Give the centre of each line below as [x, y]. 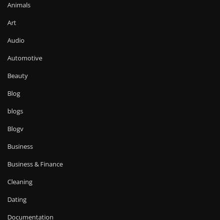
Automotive [25, 58]
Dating [17, 200]
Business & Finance [35, 164]
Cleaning [20, 182]
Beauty [18, 76]
